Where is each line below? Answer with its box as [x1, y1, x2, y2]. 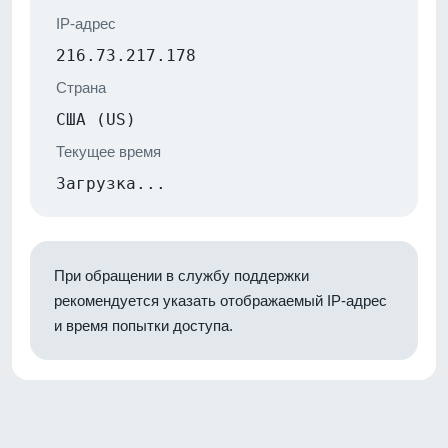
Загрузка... [56, 173, 166, 193]
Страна [56, 78, 106, 96]
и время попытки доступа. [54, 316, 233, 334]
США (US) [56, 109, 136, 129]
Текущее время [56, 142, 161, 160]
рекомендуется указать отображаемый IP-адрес [54, 291, 387, 309]
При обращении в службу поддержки [54, 266, 309, 284]
